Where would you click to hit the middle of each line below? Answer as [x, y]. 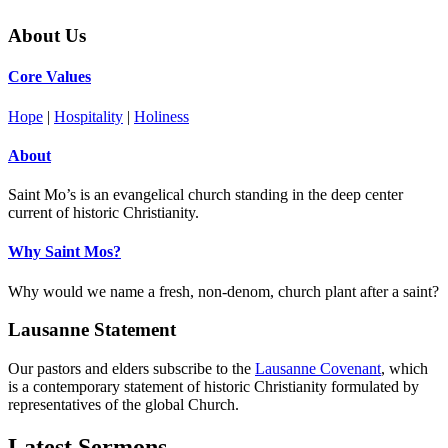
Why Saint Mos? [64, 252]
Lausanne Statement [92, 330]
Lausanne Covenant [318, 369]
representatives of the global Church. [123, 405]
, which [404, 369]
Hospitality [88, 116]
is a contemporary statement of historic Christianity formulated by [213, 387]
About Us [47, 35]
